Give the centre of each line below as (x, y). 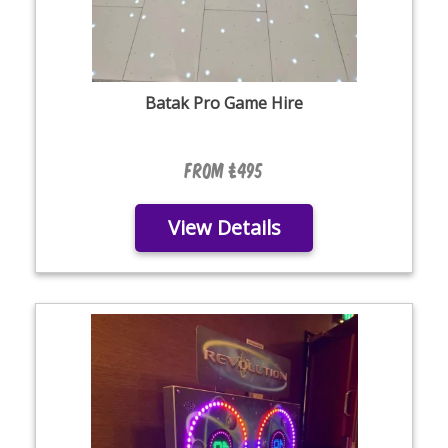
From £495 (224, 169)
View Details (224, 227)
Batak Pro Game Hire (224, 103)
